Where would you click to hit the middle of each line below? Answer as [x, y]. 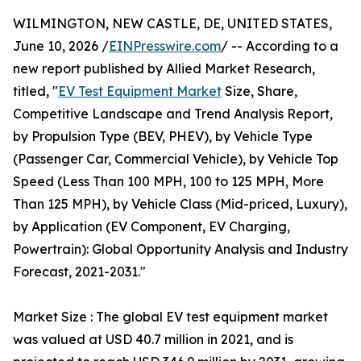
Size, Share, [259, 91]
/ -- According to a [280, 46]
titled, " [35, 91]
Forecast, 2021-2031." [79, 272]
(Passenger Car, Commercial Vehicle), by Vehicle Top [176, 159]
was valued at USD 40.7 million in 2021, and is [153, 339]
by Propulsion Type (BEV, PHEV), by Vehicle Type [163, 136]
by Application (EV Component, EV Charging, [151, 226]
